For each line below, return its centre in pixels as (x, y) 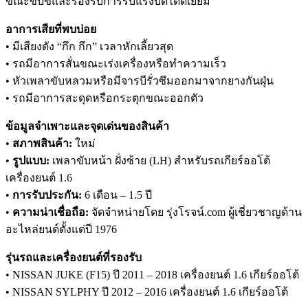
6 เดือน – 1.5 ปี (117, 195)
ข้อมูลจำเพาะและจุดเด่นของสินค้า (87, 126)
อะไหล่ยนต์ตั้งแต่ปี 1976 (61, 230)
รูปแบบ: (31, 161)
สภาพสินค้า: (42, 144)
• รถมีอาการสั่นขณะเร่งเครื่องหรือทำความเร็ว (116, 64)
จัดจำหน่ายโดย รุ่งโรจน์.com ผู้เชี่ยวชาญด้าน (195, 212)
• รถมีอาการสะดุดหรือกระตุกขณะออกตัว (104, 98)
